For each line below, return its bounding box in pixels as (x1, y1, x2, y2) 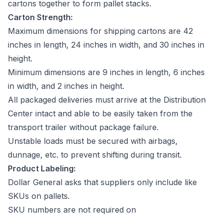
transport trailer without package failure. (8, 122, 164, 132)
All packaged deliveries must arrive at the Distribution (8, 94, 206, 105)
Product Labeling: (8, 163, 76, 173)
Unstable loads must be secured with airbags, (8, 136, 178, 146)
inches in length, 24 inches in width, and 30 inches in (8, 39, 204, 50)
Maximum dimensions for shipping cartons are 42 (8, 26, 193, 36)
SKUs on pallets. (8, 191, 72, 201)
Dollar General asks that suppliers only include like (8, 177, 197, 187)
